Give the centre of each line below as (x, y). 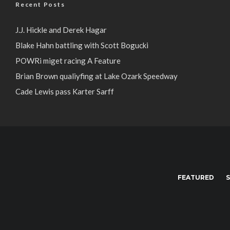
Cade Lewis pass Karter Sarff (65, 91)
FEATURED (196, 177)
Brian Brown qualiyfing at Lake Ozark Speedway (97, 76)
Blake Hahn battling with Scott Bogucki (82, 45)
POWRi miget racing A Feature (68, 60)
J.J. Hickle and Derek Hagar (61, 30)
